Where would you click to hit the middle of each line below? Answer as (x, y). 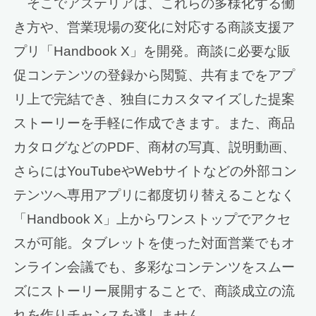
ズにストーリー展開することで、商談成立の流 (154, 291)
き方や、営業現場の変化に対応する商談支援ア (154, 27)
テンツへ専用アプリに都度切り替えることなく (154, 195)
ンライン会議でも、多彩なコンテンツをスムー (154, 267)
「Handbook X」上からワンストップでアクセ (152, 219)
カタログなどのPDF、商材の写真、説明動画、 (155, 147)
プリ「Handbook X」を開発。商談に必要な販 (152, 51)
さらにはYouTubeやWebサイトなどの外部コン (156, 171)
